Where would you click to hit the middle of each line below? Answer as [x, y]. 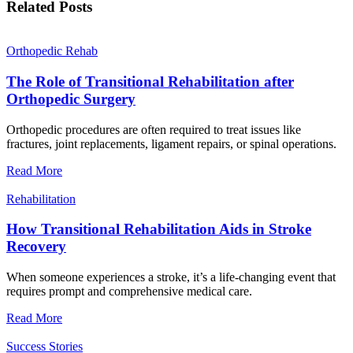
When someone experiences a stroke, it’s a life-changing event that [171, 277]
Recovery [36, 247]
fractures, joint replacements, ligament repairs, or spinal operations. [171, 143]
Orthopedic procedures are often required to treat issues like [154, 129]
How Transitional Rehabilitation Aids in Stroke [159, 229]
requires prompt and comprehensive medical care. [129, 292]
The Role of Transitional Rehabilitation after [150, 82]
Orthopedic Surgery [71, 99]
